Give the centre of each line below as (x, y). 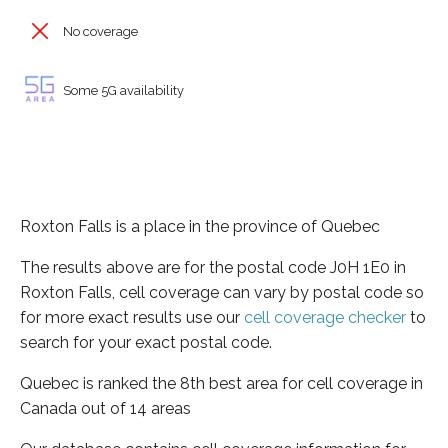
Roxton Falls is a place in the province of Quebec (200, 226)
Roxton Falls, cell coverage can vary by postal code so (222, 292)
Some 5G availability (122, 90)
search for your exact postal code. (146, 342)
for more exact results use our (132, 317)
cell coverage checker (325, 317)
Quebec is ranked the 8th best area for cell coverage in (221, 383)
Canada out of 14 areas (105, 408)
